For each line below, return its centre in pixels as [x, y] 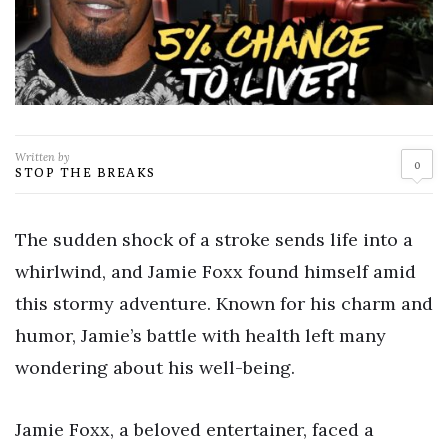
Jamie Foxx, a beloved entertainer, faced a [194, 429]
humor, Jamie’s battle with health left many [200, 335]
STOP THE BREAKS [85, 171]
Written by [42, 156]
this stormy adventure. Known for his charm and [224, 303]
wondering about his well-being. [155, 367]
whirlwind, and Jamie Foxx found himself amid [215, 271]
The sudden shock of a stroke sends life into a [214, 239]
